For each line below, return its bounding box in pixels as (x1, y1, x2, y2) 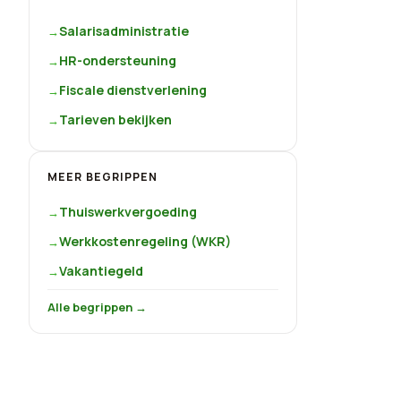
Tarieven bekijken (59, 111, 172, 129)
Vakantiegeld (59, 262, 143, 280)
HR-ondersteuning (59, 52, 176, 70)
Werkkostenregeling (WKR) (59, 233, 231, 251)
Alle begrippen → (47, 299, 147, 316)
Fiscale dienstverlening (59, 81, 207, 99)
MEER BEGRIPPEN (47, 169, 158, 185)
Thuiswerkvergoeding (59, 203, 197, 221)
